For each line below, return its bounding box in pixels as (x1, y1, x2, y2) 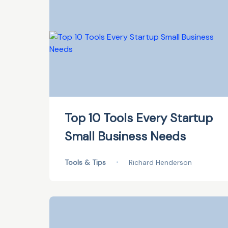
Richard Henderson (129, 158, 192, 167)
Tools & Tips (65, 158, 106, 167)
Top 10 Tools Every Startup (65, 110, 213, 126)
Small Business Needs (65, 128, 186, 144)
